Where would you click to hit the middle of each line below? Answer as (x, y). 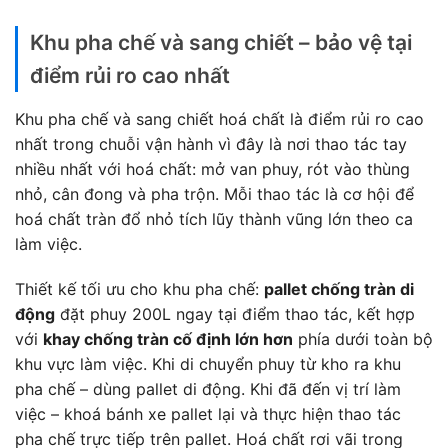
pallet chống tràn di (339, 289)
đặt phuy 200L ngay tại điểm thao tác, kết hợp (235, 314)
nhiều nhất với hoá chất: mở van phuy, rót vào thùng (212, 168)
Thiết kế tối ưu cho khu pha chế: (139, 289)
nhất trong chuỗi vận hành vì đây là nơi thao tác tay (211, 143)
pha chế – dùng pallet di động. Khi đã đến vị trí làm (208, 389)
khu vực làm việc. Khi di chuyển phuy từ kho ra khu (208, 364)
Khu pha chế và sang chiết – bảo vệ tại (221, 42)
